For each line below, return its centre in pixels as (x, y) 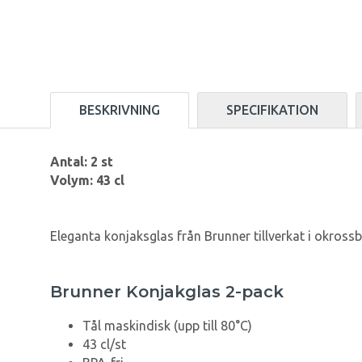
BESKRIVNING (120, 110)
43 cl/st (104, 345)
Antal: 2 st (82, 162)
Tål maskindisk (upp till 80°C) (167, 326)
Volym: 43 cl (87, 181)
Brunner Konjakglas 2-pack (167, 292)
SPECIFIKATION (272, 110)
